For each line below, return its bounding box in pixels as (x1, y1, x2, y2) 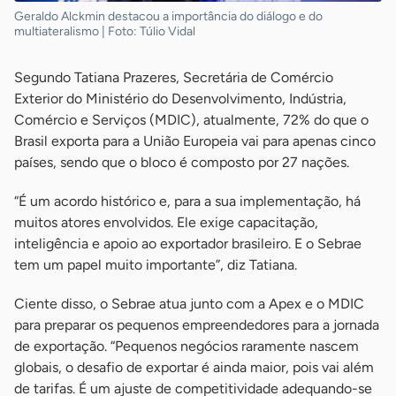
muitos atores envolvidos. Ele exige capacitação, (14, 213, 318, 231)
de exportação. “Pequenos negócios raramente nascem (14, 337, 359, 354)
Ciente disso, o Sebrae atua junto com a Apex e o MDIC (14, 294, 364, 312)
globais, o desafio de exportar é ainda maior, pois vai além (14, 358, 374, 376)
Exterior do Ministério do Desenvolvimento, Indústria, (14, 89, 346, 107)
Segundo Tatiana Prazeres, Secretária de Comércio (14, 68, 333, 86)
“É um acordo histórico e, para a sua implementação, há (14, 192, 361, 209)
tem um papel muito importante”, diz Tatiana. (14, 255, 297, 273)
